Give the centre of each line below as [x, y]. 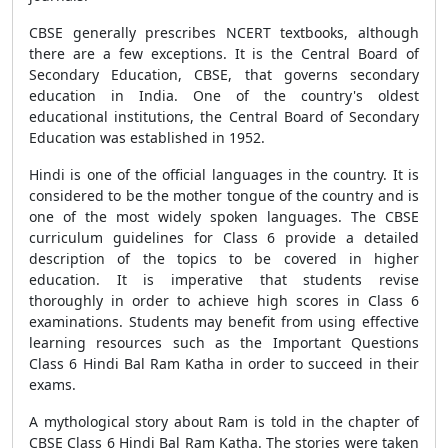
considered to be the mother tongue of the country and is [224, 195]
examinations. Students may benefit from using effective [224, 321]
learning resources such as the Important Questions [224, 342]
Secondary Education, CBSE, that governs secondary [224, 74]
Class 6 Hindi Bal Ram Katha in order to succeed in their [224, 363]
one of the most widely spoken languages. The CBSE [224, 216]
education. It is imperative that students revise [224, 279]
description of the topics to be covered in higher [224, 258]
